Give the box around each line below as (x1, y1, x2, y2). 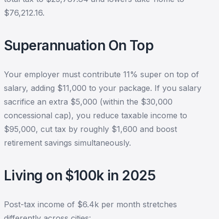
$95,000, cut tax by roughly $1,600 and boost (4, 124, 177, 134)
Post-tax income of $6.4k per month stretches (4, 199, 177, 209)
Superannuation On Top (4, 37, 154, 54)
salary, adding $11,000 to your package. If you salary (4, 83, 201, 93)
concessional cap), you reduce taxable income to (4, 110, 187, 120)
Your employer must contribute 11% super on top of (4, 69, 199, 79)
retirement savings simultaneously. (4, 138, 131, 148)
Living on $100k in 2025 (4, 167, 156, 184)
